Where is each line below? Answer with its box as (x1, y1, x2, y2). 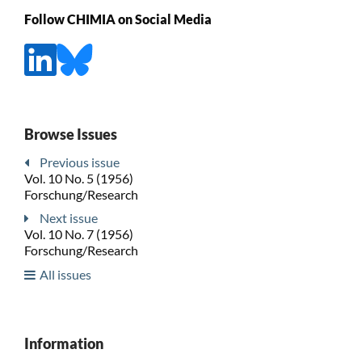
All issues (39, 267, 91, 283)
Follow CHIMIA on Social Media (23, 11, 212, 27)
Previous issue (39, 154, 120, 170)
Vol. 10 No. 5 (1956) (23, 170, 133, 186)
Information (23, 335, 103, 353)
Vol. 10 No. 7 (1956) (23, 226, 133, 242)
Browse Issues (23, 124, 117, 143)
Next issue (39, 210, 98, 226)
